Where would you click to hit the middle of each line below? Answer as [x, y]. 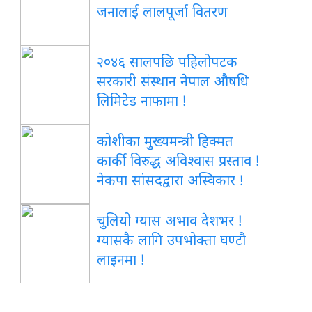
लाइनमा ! [121, 259]
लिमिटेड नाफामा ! [142, 101]
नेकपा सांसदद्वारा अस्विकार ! [171, 180]
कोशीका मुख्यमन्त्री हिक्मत [165, 141]
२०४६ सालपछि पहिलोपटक [167, 62]
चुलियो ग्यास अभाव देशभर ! [170, 220]
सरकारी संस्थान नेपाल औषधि [173, 81]
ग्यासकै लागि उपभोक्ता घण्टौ [172, 240]
